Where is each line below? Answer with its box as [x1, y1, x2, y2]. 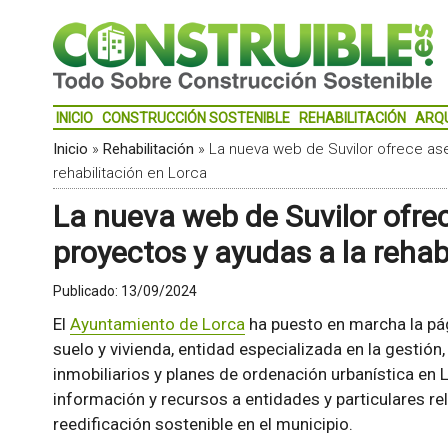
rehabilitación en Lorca [52, 164, 207, 182]
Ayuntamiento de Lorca [69, 314, 245, 334]
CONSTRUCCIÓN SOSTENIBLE [101, 110, 290, 126]
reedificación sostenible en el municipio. [52, 414, 353, 434]
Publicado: [52, 283, 121, 299]
